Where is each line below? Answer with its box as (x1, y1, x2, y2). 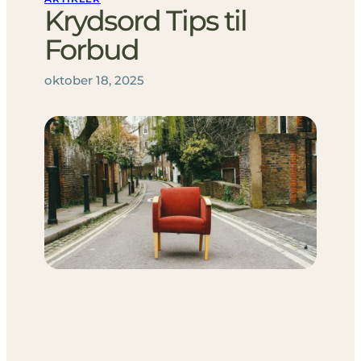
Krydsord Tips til (44, 2, 247, 38)
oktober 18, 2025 (44, 72, 144, 88)
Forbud (44, 31, 139, 67)
